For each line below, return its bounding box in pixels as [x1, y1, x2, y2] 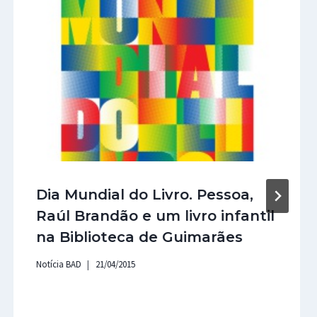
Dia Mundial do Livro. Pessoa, [35, 185, 253, 203]
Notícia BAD [35, 258, 81, 270]
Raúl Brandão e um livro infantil [35, 207, 275, 224]
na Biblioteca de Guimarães [35, 228, 243, 246]
